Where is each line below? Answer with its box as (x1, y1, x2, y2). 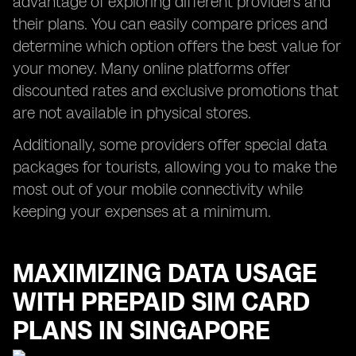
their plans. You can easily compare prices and (13, 14, 327, 33)
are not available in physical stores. (13, 103, 251, 122)
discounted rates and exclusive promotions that (13, 81, 339, 100)
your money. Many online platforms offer (13, 59, 290, 78)
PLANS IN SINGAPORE (13, 315, 270, 346)
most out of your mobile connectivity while (13, 180, 303, 199)
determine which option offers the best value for (13, 37, 341, 56)
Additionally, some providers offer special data (13, 135, 327, 154)
